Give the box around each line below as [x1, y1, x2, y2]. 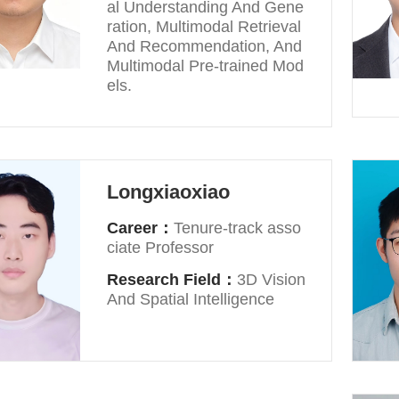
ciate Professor [107, 239, 215, 256]
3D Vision [237, 271, 306, 289]
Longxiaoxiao [107, 181, 231, 203]
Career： [107, 219, 175, 237]
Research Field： [107, 271, 238, 289]
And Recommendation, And [107, 37, 303, 55]
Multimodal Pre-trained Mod [107, 57, 305, 75]
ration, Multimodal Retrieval [107, 18, 302, 36]
